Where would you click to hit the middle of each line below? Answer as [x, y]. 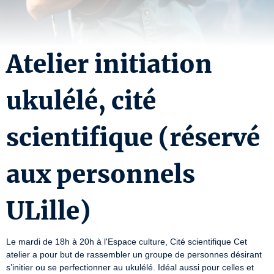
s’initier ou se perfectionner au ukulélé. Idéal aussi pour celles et [130, 267]
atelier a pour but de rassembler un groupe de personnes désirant [134, 254]
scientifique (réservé [133, 138]
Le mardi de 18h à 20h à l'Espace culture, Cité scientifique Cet [127, 242]
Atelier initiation [109, 64]
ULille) [48, 211]
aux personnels [101, 174]
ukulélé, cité [81, 101]
